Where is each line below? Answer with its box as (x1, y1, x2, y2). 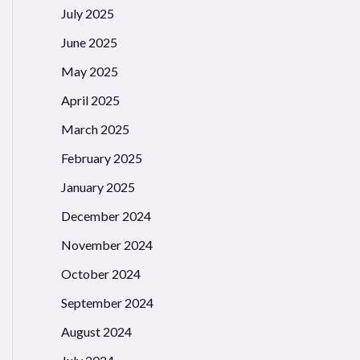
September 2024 (61, 295, 153, 311)
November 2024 (61, 237, 153, 253)
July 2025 (61, 6, 114, 22)
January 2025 (61, 179, 135, 195)
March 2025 (61, 121, 129, 137)
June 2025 (61, 35, 117, 51)
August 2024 (61, 324, 132, 340)
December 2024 (61, 208, 151, 224)
